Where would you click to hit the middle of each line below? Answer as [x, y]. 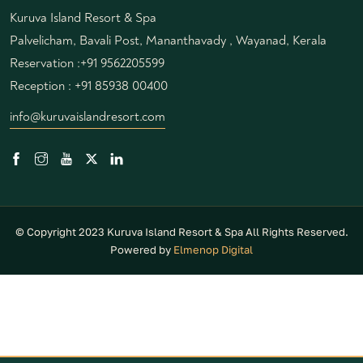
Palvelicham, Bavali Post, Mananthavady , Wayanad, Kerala [168, 40]
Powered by [142, 249]
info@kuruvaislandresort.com [88, 116]
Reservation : [45, 63]
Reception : [42, 85]
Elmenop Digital [213, 249]
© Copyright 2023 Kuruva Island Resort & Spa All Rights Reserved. [181, 231]
